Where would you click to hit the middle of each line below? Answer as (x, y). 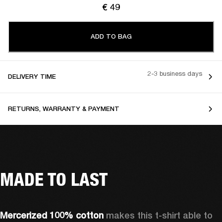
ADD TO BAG (111, 36)
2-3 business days (175, 74)
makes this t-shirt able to (159, 215)
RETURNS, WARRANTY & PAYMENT (64, 109)
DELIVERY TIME (32, 76)
